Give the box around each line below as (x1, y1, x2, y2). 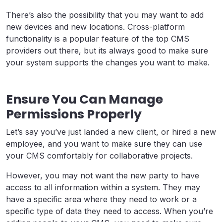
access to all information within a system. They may (6, 182, 200, 192)
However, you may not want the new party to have (6, 170, 199, 180)
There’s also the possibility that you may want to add (6, 9, 204, 20)
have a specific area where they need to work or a (6, 194, 197, 204)
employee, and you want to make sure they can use (6, 138, 202, 149)
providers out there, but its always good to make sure (6, 45, 208, 55)
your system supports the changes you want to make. (6, 57, 210, 67)
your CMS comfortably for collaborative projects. (6, 150, 193, 161)
